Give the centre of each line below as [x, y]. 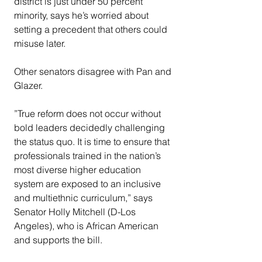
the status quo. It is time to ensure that [93, 142]
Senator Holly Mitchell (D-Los [76, 212]
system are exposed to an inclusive [89, 184]
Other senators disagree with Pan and [94, 72]
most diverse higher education [79, 170]
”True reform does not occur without [89, 114]
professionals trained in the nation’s [89, 156]
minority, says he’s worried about [82, 15]
